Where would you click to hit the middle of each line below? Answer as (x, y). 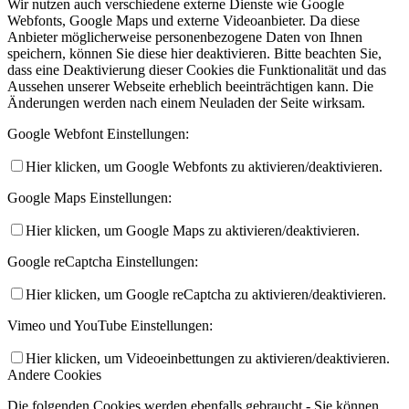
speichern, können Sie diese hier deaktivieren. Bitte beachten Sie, (194, 53)
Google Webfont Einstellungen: (98, 133)
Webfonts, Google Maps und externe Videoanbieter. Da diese (184, 20)
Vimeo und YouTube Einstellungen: (110, 325)
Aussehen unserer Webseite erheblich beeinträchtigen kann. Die (190, 86)
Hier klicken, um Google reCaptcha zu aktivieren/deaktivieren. (206, 294)
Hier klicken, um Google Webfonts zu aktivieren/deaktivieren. (204, 166)
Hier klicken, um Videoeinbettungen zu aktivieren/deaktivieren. (208, 358)
